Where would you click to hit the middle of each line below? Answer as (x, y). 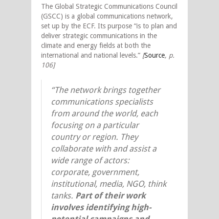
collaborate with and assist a (104, 148)
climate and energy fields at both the (96, 45)
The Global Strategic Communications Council (109, 6)
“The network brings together (106, 90)
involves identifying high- (101, 207)
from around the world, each (104, 113)
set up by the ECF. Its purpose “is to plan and (109, 26)
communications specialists (102, 101)
